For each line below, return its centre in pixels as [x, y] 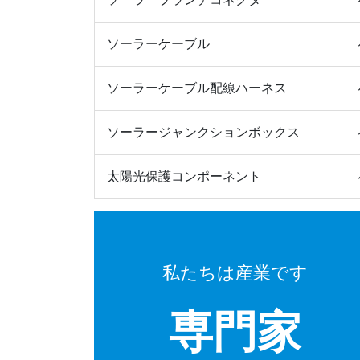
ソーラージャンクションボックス [203, 133]
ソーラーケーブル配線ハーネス [197, 88]
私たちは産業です [235, 273]
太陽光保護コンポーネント [184, 177]
